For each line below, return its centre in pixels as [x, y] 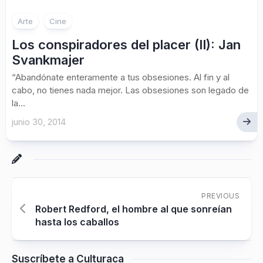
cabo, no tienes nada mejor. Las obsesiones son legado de [130, 90]
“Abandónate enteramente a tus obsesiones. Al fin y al [121, 77]
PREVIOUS [220, 196]
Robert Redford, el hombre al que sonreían [134, 209]
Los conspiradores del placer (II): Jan [126, 45]
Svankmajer [48, 60]
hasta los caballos [77, 222]
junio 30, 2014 [39, 122]
